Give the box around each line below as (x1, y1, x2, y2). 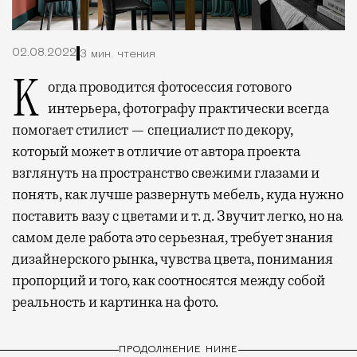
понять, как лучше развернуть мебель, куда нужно (12, 186, 343, 204)
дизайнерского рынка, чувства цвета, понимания (12, 250, 333, 269)
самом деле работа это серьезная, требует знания (12, 229, 333, 247)
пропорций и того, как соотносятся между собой (12, 272, 325, 290)
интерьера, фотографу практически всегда (48, 100, 329, 118)
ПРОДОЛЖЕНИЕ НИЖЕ (118, 344, 239, 355)
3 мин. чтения (80, 48, 155, 61)
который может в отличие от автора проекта (12, 143, 300, 161)
